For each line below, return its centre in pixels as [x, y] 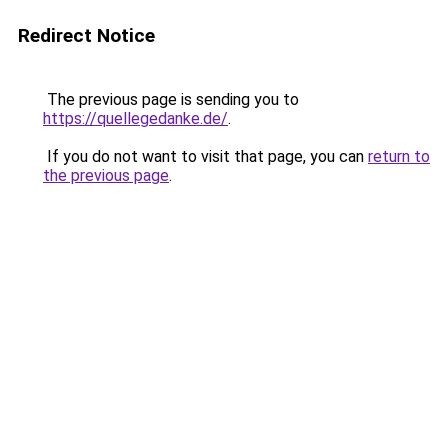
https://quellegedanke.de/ [135, 118]
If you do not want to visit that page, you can [205, 156]
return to [399, 156]
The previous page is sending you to [171, 99]
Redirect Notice [86, 35]
